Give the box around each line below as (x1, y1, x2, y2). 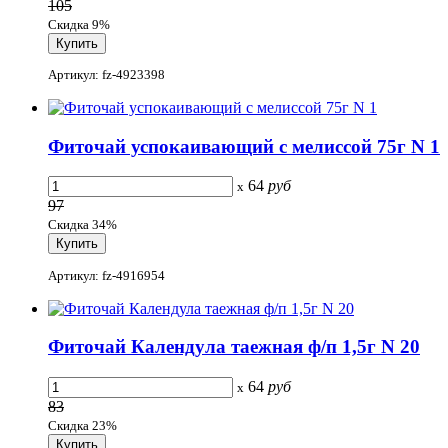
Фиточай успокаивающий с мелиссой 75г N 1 (48, 135, 440, 157)
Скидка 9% (48, 16, 110, 32)
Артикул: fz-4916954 (48, 267, 165, 283)
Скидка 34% (48, 217, 117, 233)
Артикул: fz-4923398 (48, 66, 165, 82)
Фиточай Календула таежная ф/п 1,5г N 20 (48, 336, 420, 358)
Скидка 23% (48, 418, 117, 434)
